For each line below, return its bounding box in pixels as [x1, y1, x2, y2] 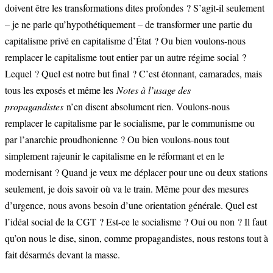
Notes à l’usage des [116, 83, 191, 96]
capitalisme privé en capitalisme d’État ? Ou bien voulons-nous [5, 34, 246, 47]
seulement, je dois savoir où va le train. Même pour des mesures [5, 182, 249, 195]
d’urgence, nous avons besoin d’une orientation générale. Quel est [5, 198, 257, 211]
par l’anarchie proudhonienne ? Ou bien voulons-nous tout [5, 132, 229, 146]
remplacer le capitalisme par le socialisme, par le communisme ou [5, 116, 255, 129]
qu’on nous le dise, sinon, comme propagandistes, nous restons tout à [5, 231, 268, 244]
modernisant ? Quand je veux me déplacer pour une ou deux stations [5, 165, 268, 179]
